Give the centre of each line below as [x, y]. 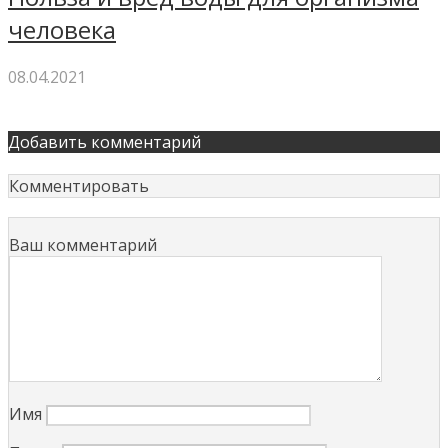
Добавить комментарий [104, 142]
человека [62, 29]
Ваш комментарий [83, 245]
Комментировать [79, 186]
